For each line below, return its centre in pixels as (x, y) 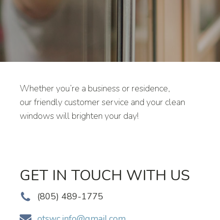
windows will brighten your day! (79, 116)
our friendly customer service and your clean (102, 102)
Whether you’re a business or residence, (95, 88)
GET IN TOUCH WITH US (105, 176)
